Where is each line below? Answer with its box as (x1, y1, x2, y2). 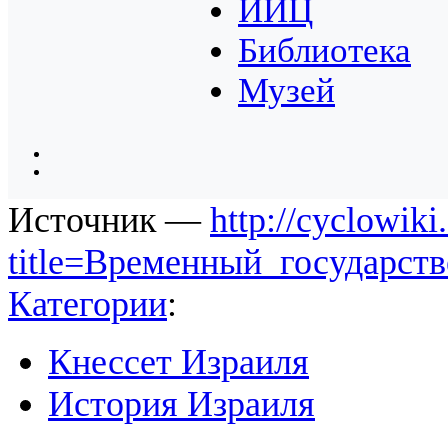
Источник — (8, 200, 210, 241)
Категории (8, 284, 167, 325)
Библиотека (238, 31, 411, 71)
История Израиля (48, 384, 315, 425)
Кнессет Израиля (48, 342, 309, 383)
